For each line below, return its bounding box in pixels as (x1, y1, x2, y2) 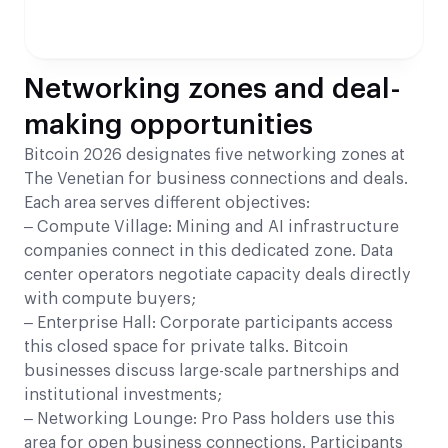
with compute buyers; (24, 290, 196, 307)
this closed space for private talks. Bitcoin (24, 338, 348, 355)
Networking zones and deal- (24, 74, 401, 103)
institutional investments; (24, 386, 222, 403)
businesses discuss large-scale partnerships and (24, 362, 400, 379)
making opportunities (24, 110, 313, 139)
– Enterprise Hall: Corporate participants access (24, 314, 393, 331)
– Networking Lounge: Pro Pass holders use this (24, 410, 395, 427)
